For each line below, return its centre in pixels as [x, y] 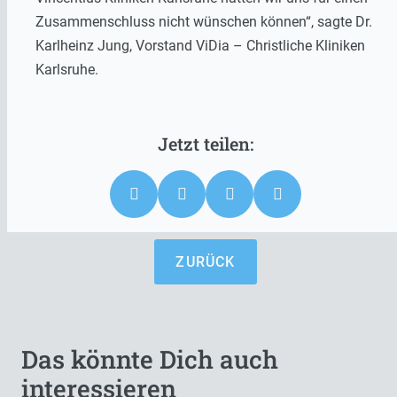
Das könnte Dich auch [150, 360]
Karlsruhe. [67, 70]
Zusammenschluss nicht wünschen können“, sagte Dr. [204, 22]
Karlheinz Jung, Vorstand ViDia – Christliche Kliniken [200, 46]
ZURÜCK [206, 262]
